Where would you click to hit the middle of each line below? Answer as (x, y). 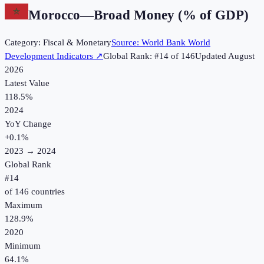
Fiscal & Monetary (77, 43)
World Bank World (176, 43)
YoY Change (28, 124)
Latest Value (27, 83)
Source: (126, 43)
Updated (212, 56)
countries (47, 192)
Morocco (54, 15)
